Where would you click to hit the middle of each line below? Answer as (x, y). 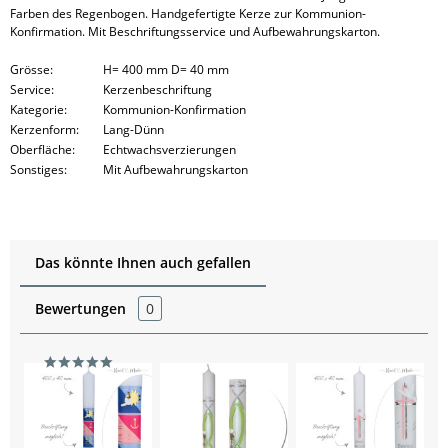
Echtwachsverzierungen (169, 149)
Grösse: (31, 69)
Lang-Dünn (133, 129)
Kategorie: (38, 109)
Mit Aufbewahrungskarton (175, 169)
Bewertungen (82, 308)
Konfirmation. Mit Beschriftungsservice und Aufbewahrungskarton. (195, 31)
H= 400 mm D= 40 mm (165, 69)
